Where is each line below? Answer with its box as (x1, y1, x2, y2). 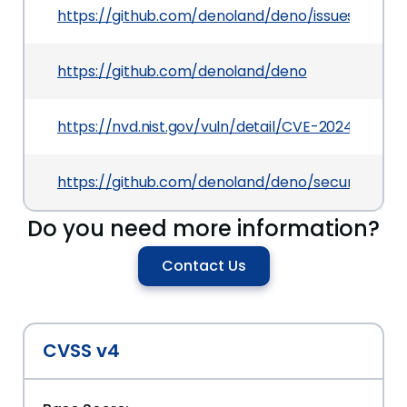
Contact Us (161, 255, 246, 276)
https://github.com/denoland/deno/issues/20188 (57, 5, 401, 26)
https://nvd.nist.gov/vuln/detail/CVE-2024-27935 (57, 116, 403, 137)
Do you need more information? (27, 213, 380, 243)
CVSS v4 (43, 338, 120, 363)
